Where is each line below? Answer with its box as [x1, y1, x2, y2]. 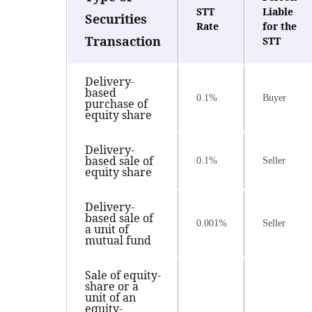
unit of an [85, 290, 136, 306]
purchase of [85, 96, 148, 112]
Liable [263, 5, 293, 19]
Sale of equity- [85, 267, 161, 283]
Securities [85, 10, 147, 28]
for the [263, 19, 297, 33]
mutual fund [85, 233, 151, 249]
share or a [85, 279, 139, 295]
